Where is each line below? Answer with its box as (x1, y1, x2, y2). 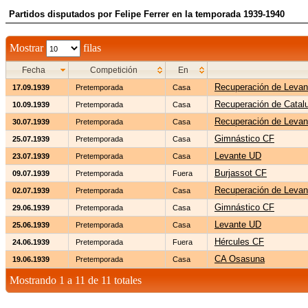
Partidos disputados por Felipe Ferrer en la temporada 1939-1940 (9, 9, 285, 19)
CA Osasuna (214, 254, 265, 264)
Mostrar (10, 41, 46, 54)
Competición (89, 65, 137, 75)
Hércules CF (214, 236, 264, 247)
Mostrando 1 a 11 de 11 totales (10, 274, 142, 286)
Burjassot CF (214, 168, 267, 178)
